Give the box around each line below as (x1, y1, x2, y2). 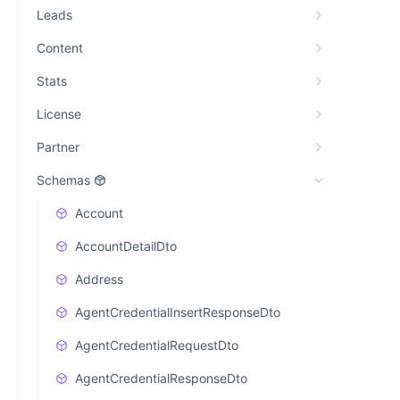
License (37, 106, 81, 121)
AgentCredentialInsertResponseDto (75, 304, 280, 320)
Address (75, 271, 123, 287)
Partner (37, 139, 79, 154)
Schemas (37, 172, 90, 187)
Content (37, 40, 83, 55)
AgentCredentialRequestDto (75, 337, 238, 353)
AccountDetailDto (75, 238, 177, 254)
